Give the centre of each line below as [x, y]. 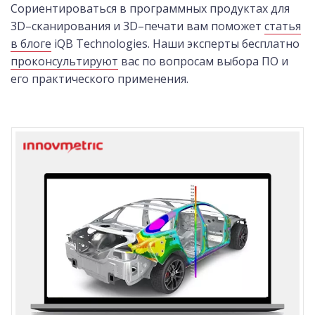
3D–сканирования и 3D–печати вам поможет [137, 26]
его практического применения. [99, 79]
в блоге [31, 44]
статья [283, 26]
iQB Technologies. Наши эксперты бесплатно [175, 44]
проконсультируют [64, 61]
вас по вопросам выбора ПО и [203, 61]
